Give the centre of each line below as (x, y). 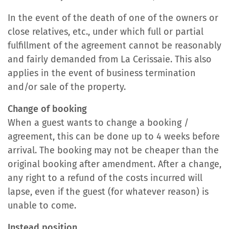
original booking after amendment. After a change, (114, 164)
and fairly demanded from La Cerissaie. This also (110, 59)
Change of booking (47, 109)
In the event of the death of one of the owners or (113, 18)
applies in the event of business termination (102, 73)
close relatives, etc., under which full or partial (106, 32)
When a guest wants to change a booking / (98, 123)
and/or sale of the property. (67, 87)
